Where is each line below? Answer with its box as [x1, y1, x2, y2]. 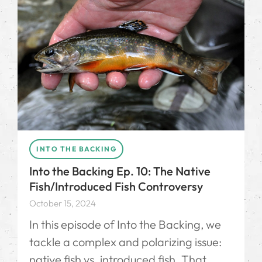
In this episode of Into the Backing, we [29, 216, 221, 232]
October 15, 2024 [29, 197, 96, 209]
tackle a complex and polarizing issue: [29, 234, 222, 249]
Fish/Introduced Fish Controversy [29, 178, 203, 194]
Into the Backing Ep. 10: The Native [29, 163, 211, 178]
